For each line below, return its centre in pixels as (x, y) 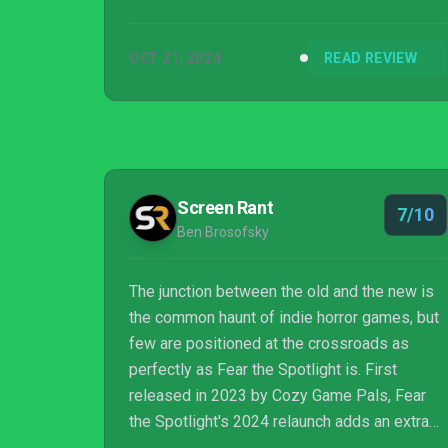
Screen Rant (225, 207)
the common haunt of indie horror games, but (284, 317)
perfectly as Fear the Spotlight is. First (263, 369)
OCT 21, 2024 (175, 58)
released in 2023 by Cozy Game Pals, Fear (277, 395)
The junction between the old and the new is (281, 291)
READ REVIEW (370, 58)
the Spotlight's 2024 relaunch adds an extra (279, 421)
